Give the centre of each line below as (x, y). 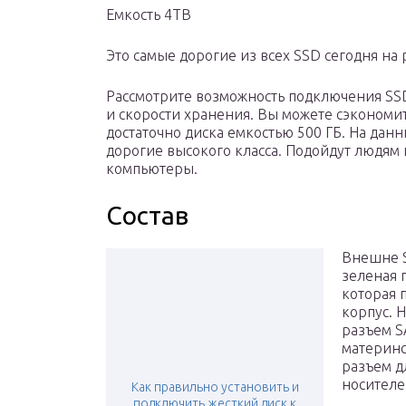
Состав (147, 216)
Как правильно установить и (215, 387)
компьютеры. (152, 169)
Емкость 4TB (149, 15)
